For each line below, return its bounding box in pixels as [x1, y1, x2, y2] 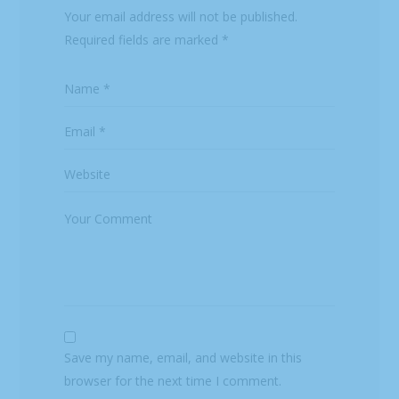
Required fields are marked [64, 31, 223, 49]
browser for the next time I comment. [64, 372, 282, 390]
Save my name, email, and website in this [64, 349, 303, 367]
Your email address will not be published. [64, 8, 298, 26]
